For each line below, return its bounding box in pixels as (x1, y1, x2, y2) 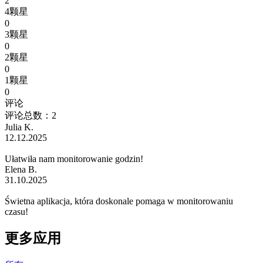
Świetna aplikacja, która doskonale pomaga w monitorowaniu (5, 196, 233, 207)
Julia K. (5, 122, 33, 133)
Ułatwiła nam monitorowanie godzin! (5, 154, 143, 164)
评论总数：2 (5, 110, 56, 121)
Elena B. (5, 164, 37, 175)
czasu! (5, 207, 28, 217)
